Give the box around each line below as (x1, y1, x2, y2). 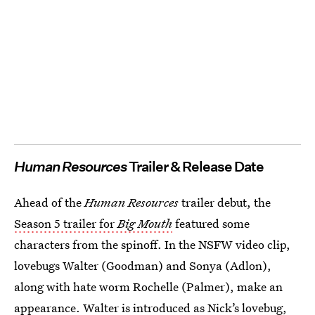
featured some (172, 214, 250, 231)
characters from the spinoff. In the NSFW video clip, (14, 236, 290, 252)
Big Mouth (117, 214, 172, 231)
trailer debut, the (179, 193, 271, 210)
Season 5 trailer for (14, 214, 117, 231)
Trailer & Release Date (129, 157, 264, 175)
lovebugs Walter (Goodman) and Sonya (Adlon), (14, 257, 271, 274)
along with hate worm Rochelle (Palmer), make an (14, 278, 283, 295)
